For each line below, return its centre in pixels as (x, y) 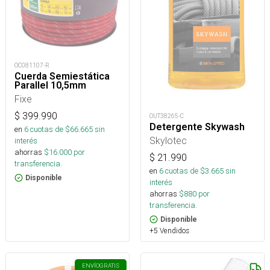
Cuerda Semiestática (62, 77)
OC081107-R (32, 66)
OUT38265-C (167, 116)
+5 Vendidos (169, 231)
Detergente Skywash (197, 127)
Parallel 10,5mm (50, 86)
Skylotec (168, 141)
